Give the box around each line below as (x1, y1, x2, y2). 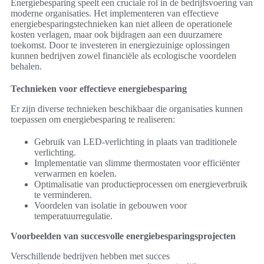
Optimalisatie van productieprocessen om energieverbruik (34, 179, 247, 190)
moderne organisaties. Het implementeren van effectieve (11, 8, 219, 19)
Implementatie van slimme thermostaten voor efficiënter (34, 158, 240, 169)
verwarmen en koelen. (34, 169, 117, 179)
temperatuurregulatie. (34, 211, 113, 222)
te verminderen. (34, 190, 92, 200)
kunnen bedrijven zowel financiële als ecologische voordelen (11, 51, 236, 61)
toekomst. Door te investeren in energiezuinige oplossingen (11, 40, 230, 51)
